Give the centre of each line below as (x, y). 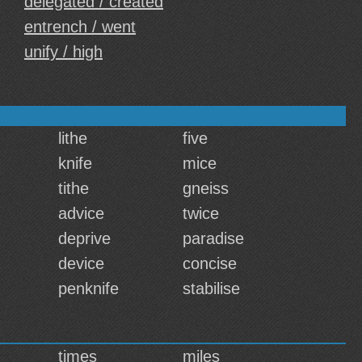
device (81, 263)
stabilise (211, 288)
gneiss (206, 188)
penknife (88, 288)
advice (81, 213)
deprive (84, 238)
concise (210, 263)
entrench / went (80, 27)
